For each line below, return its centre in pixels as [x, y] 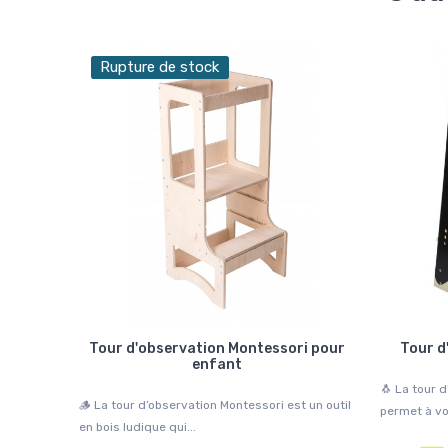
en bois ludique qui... [137, 426]
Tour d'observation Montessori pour [217, 348]
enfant [217, 364]
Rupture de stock [160, 66]
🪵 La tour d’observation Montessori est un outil [215, 404]
